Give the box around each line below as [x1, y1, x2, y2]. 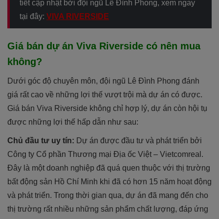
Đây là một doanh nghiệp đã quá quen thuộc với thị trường [7, 163, 210, 172]
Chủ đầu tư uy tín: [7, 136, 76, 145]
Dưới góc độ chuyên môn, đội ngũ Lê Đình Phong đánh [7, 76, 199, 85]
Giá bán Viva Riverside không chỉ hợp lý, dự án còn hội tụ [7, 104, 207, 112]
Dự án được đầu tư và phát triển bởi [76, 136, 202, 145]
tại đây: [20, 12, 46, 21]
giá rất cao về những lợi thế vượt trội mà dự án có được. [7, 90, 202, 99]
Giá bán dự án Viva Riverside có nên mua [7, 40, 200, 51]
